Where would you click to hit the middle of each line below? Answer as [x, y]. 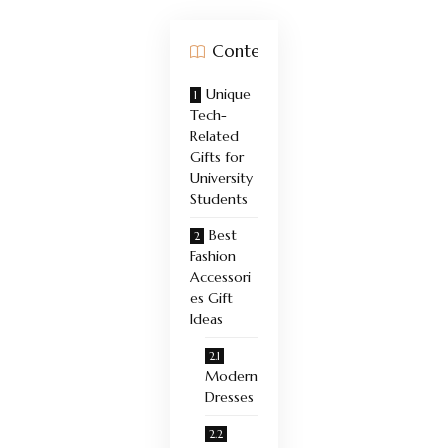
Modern [231, 375]
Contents [248, 51]
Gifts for [217, 156]
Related [214, 135]
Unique [228, 93]
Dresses [229, 396]
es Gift [211, 297]
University [221, 177]
